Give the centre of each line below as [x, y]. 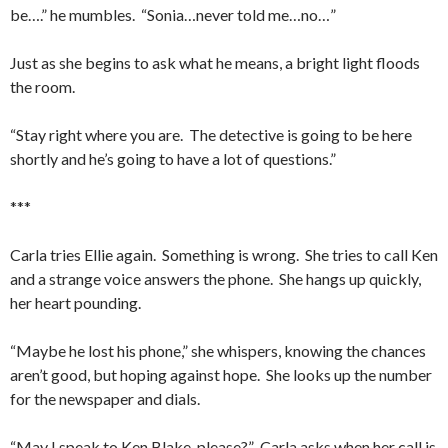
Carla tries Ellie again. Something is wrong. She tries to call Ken [224, 254]
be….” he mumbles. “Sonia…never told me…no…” [174, 14]
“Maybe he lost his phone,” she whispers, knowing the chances [218, 350]
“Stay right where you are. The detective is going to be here [211, 134]
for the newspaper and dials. [105, 398]
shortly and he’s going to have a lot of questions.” [173, 158]
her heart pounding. [77, 302]
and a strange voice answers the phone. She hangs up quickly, [215, 278]
